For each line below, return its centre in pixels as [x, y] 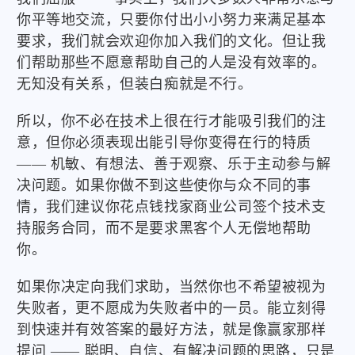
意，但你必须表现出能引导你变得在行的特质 [164, 143]
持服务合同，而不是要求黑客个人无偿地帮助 [164, 229]
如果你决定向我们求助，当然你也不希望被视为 [172, 287]
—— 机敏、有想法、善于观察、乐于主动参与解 [174, 164]
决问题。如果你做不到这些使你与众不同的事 [164, 186]
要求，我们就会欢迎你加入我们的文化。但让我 [172, 42]
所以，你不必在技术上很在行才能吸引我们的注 [172, 122]
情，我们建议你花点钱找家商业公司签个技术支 [172, 207]
